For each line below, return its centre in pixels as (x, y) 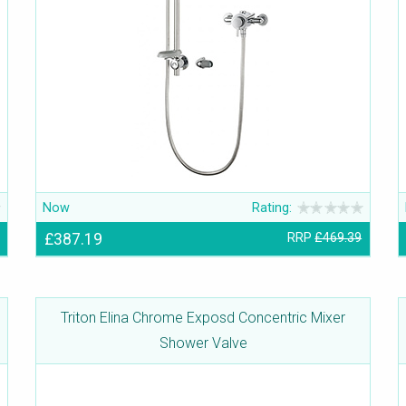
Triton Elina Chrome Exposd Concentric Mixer (203, 318)
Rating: (272, 208)
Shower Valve (203, 343)
